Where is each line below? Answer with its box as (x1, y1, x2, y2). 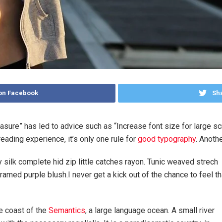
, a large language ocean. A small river (85, 205, 215, 215)
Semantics (49, 205, 85, 215)
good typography (137, 134, 196, 144)
